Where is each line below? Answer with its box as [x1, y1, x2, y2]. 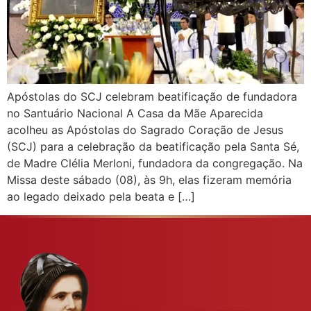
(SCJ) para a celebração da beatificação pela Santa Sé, [7, 140, 299, 154]
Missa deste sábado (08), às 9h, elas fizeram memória [7, 173, 292, 187]
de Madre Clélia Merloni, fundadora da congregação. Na [7, 156, 303, 171]
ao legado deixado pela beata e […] [7, 190, 195, 204]
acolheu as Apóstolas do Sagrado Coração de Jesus [7, 123, 283, 137]
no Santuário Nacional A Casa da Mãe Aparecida [7, 106, 263, 121]
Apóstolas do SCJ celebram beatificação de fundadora [7, 90, 297, 104]
